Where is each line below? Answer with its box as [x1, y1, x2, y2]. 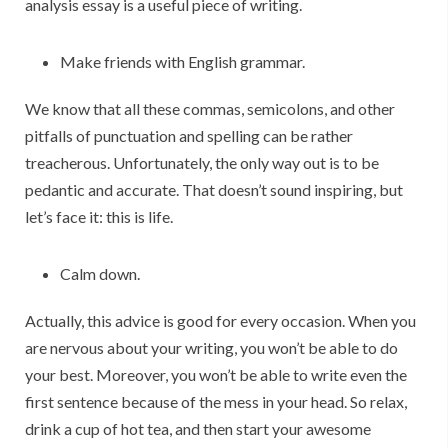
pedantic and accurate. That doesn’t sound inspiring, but [25, 180, 403, 200]
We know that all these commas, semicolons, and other [25, 99, 395, 119]
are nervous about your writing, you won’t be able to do [25, 338, 398, 358]
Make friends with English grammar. [60, 52, 305, 72]
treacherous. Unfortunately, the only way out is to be [25, 153, 379, 173]
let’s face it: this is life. [25, 207, 173, 227]
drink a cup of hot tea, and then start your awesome [25, 419, 371, 439]
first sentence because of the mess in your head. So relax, [25, 392, 407, 412]
